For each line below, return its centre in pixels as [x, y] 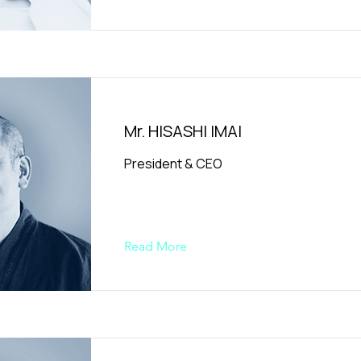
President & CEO [173, 164]
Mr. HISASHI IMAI [183, 131]
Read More [156, 246]
